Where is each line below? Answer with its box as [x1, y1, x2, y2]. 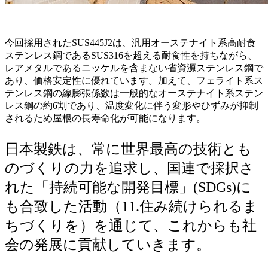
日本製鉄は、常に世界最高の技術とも [5, 141, 252, 157]
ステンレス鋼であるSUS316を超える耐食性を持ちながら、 [5, 50, 257, 61]
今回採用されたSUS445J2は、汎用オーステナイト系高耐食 [5, 38, 256, 48]
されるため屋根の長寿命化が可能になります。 [5, 113, 206, 124]
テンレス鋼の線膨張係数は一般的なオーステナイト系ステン [5, 88, 263, 99]
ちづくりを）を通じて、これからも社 [5, 218, 257, 234]
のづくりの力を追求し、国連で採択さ [5, 160, 254, 176]
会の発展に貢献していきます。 [5, 237, 211, 253]
